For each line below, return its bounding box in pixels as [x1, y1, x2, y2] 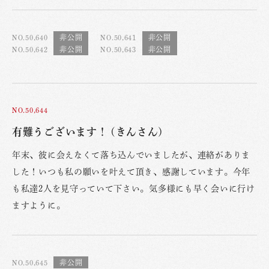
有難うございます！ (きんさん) [12, 127, 164, 138]
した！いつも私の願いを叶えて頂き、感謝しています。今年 [12, 167, 250, 176]
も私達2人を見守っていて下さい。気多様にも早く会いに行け [12, 184, 255, 193]
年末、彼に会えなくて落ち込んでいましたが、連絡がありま [12, 150, 250, 159]
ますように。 [12, 201, 65, 210]
